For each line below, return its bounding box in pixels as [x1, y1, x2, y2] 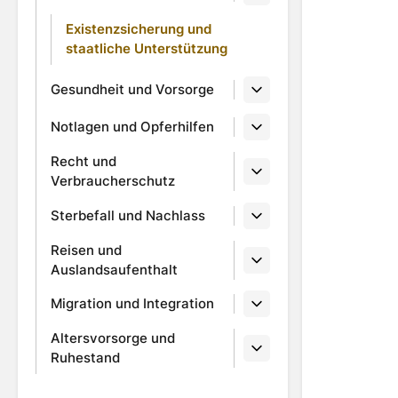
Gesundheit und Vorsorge [51, 80, 214, 98]
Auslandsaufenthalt [51, 260, 178, 278]
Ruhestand [51, 349, 120, 367]
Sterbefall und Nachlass [51, 206, 205, 224]
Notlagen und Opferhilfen [51, 118, 214, 136]
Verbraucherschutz [51, 172, 175, 190]
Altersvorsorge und [51, 330, 175, 347]
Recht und [51, 153, 116, 171]
